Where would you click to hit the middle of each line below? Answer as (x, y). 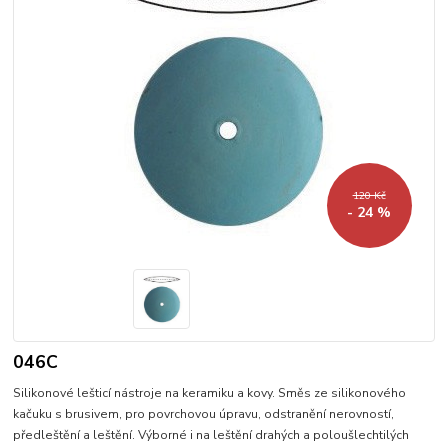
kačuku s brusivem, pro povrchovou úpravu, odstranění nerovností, (204, 413)
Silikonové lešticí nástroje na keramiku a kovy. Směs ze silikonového (210, 392)
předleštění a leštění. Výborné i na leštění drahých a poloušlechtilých (211, 434)
